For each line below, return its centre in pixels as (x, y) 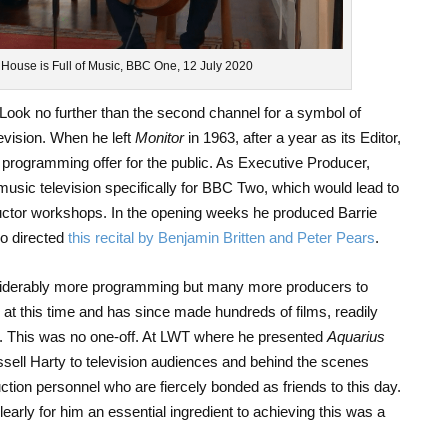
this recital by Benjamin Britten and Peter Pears (221, 238)
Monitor (159, 138)
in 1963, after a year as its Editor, (292, 138)
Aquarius (355, 337)
